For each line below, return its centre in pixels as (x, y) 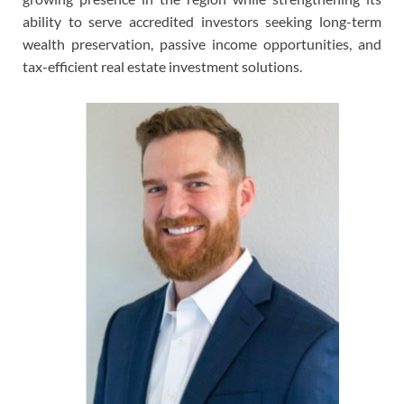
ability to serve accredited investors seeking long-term (202, 22)
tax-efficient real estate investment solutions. (162, 67)
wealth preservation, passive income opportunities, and (202, 44)
